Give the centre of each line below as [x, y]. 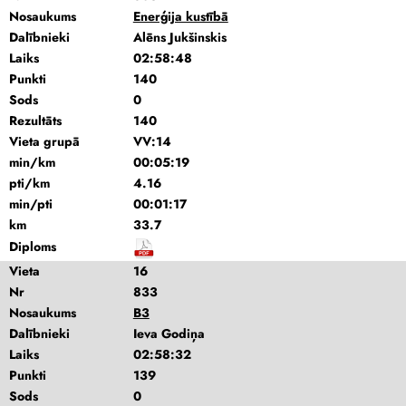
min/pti [31, 204]
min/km [32, 162]
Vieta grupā [44, 141]
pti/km [29, 183]
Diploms [33, 247]
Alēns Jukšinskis [179, 37]
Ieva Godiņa [169, 333]
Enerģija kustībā [180, 16]
